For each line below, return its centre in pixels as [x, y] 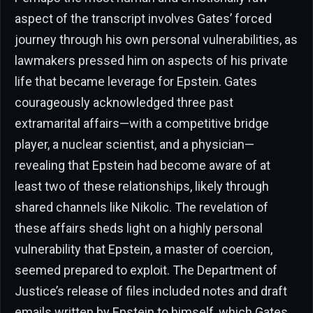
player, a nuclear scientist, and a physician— [134, 145]
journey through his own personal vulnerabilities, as [156, 40]
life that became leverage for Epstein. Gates [136, 82]
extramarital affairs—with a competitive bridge [142, 124]
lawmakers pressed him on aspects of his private [151, 61]
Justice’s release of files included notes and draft [151, 291]
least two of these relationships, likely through [142, 187]
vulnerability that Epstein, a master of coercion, [144, 249]
